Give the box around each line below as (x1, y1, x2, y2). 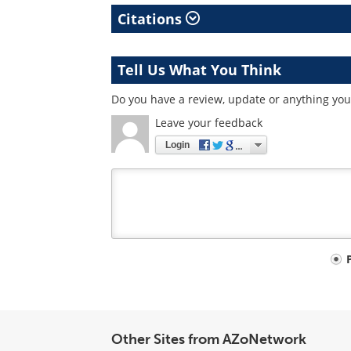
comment (110, 274, 185, 296)
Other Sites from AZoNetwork (111, 331, 306, 349)
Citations (118, 9, 186, 28)
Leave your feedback (155, 115, 262, 130)
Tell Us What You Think (118, 60, 281, 79)
